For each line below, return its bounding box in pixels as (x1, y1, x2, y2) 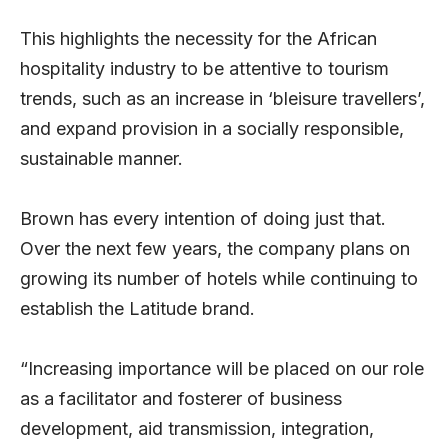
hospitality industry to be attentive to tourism (20, 58, 389, 80)
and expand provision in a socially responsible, (20, 118, 404, 140)
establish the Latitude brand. (20, 298, 255, 320)
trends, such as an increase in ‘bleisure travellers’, (20, 88, 425, 110)
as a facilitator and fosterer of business (20, 388, 342, 410)
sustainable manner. (20, 148, 183, 170)
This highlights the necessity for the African (20, 28, 377, 50)
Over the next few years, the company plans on (20, 238, 410, 260)
